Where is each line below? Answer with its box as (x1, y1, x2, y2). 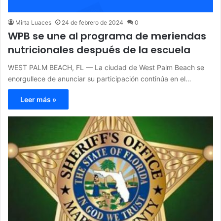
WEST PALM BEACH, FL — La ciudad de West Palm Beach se (8, 63, 204, 72)
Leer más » (20, 95, 56, 104)
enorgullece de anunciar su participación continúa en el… (8, 74, 191, 83)
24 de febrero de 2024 (62, 19, 123, 27)
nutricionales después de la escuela (8, 43, 190, 57)
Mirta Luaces (15, 19, 51, 27)
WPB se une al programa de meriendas (8, 29, 206, 43)
